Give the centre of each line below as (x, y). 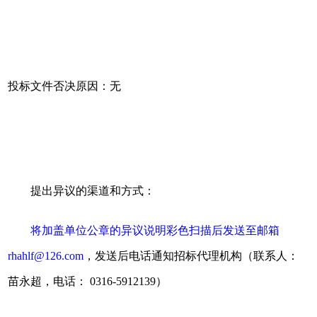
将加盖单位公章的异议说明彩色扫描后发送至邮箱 (155, 230)
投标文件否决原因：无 (65, 86)
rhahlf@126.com (46, 255)
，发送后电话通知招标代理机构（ (169, 255)
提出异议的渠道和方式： (93, 190)
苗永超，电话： (48, 281)
